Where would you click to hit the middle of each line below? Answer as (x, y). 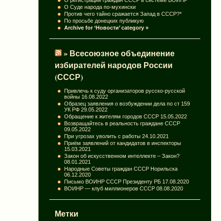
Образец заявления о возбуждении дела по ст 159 (127, 103)
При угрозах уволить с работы (103, 136)
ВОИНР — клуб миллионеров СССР (110, 188)
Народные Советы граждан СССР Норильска (121, 168)
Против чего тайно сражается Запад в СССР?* (123, 14)
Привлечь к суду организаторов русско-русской (125, 91)
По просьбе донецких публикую (104, 20)
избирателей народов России (113, 65)
